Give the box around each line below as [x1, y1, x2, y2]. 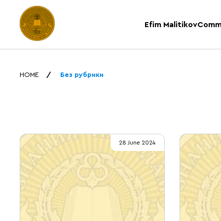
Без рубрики [60, 72, 104, 78]
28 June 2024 [119, 140, 155, 146]
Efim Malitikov [145, 20, 197, 29]
